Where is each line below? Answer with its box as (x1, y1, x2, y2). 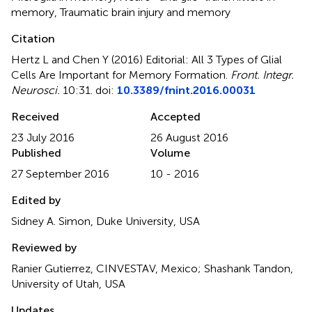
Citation (11, 32, 55, 45)
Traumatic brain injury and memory (60, 6, 231, 19)
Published (11, 146, 61, 159)
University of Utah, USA (11, 277, 125, 290)
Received (11, 110, 59, 123)
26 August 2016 (150, 131, 228, 144)
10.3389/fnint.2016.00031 (117, 84, 256, 97)
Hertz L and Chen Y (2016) (11, 53, 146, 66)
